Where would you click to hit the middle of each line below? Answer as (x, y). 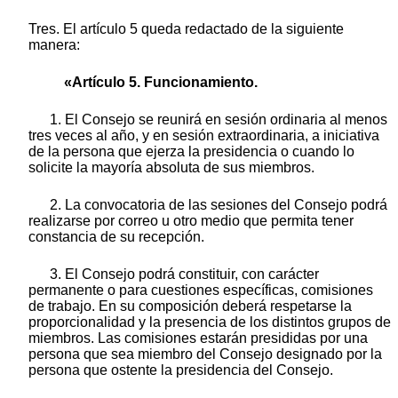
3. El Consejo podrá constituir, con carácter (184, 274)
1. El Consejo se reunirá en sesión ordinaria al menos (219, 119)
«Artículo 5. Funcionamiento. (161, 82)
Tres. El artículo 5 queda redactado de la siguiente (186, 28)
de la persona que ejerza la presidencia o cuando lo (191, 151)
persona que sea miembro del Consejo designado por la (205, 354)
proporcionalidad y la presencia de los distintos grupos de (210, 322)
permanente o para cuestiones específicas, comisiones (201, 290)
